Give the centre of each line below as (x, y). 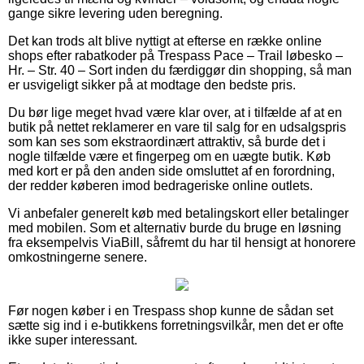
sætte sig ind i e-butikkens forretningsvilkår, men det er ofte (176, 325)
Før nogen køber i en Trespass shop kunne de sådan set (171, 310)
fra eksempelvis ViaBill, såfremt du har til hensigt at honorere (182, 242)
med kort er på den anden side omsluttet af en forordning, (171, 171)
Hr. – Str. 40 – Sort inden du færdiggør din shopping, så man (180, 70)
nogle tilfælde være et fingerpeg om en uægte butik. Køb (169, 156)
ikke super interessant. (73, 340)
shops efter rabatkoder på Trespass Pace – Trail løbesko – (175, 55)
